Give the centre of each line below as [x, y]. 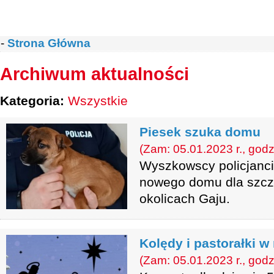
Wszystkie [98, 101]
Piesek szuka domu [200, 132]
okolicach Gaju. [185, 198]
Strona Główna [49, 43]
